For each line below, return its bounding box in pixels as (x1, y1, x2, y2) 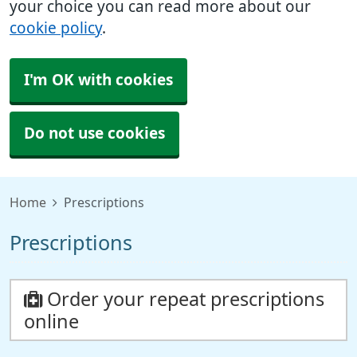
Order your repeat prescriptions (42, 290, 324, 308)
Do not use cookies (24, 126, 165, 141)
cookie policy (10, 21, 102, 36)
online (24, 312, 79, 331)
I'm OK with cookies (24, 73, 173, 88)
